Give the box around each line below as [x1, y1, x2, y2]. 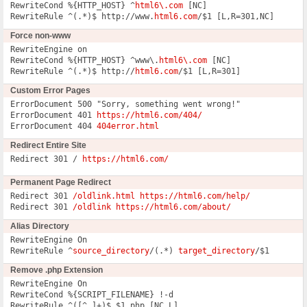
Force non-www [10, 30, 71, 40]
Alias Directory [10, 221, 69, 231]
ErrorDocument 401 [10, 110, 97, 120]
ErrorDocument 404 [10, 121, 97, 131]
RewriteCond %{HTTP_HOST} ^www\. [10, 55, 159, 65]
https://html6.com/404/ [97, 110, 202, 120]
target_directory [178, 245, 255, 256]
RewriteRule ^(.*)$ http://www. [10, 11, 154, 21]
